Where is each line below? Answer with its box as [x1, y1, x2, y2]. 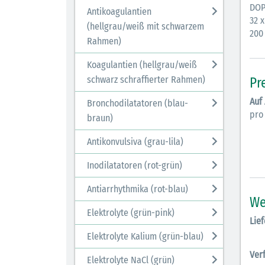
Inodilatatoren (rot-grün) [87, 160, 182, 171]
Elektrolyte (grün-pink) [87, 207, 174, 218]
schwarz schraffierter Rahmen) [87, 74, 205, 85]
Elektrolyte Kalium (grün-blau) [87, 231, 203, 242]
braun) [87, 112, 113, 124]
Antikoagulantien [87, 6, 151, 17]
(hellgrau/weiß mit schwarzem [87, 21, 204, 32]
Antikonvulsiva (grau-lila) [87, 136, 183, 147]
